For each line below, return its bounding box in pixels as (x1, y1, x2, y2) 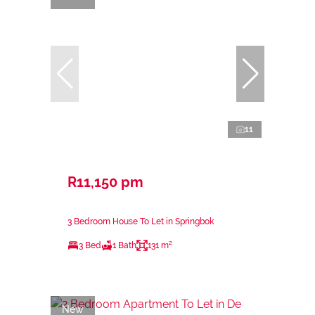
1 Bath (112, 240, 136, 251)
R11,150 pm (67, 174, 143, 191)
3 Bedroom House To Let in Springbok (67, 217, 214, 227)
